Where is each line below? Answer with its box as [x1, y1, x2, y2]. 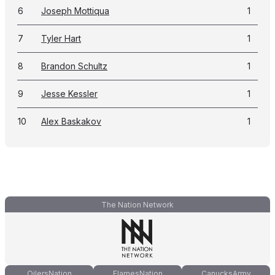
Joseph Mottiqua [41, 6, 109, 16]
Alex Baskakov [41, 116, 101, 126]
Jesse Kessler [41, 88, 98, 99]
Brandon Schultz [41, 61, 107, 71]
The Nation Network [101, 200, 174, 209]
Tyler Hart [41, 33, 81, 44]
